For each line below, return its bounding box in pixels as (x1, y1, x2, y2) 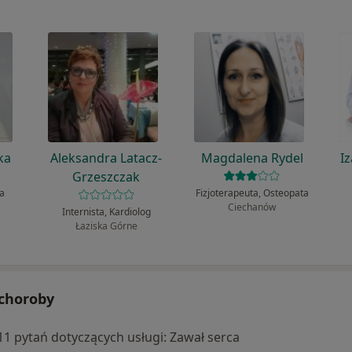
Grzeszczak (72, 168, 141, 186)
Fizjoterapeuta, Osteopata (195, 186, 309, 200)
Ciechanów (228, 200, 277, 214)
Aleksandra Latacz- (50, 149, 163, 167)
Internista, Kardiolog (61, 205, 151, 219)
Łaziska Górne (75, 219, 137, 233)
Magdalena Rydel (200, 149, 303, 167)
